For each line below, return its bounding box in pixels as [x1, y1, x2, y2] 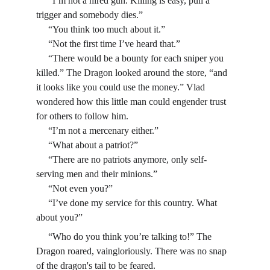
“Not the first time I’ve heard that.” [48, 39, 180, 49]
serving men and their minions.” [36, 169, 157, 179]
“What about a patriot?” [48, 140, 138, 150]
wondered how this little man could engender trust [36, 96, 228, 107]
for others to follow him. [36, 111, 128, 121]
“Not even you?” [48, 183, 113, 193]
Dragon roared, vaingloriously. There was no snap [36, 246, 229, 256]
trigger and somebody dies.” [36, 10, 143, 20]
